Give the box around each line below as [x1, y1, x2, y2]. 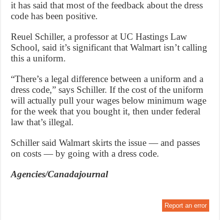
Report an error [164, 202, 207, 210]
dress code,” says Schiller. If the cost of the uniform [11, 84, 204, 95]
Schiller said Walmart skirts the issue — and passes [11, 137, 200, 148]
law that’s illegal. [11, 117, 74, 128]
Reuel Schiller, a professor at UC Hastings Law [11, 31, 188, 42]
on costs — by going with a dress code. [11, 148, 160, 159]
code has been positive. [11, 11, 98, 22]
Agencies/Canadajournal [11, 169, 109, 180]
